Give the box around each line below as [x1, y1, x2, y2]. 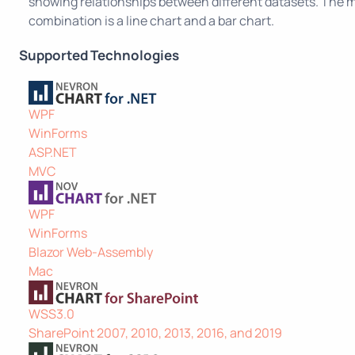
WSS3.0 [29, 304, 74, 323]
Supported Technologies [19, 45, 179, 64]
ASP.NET [29, 143, 77, 161]
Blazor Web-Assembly [29, 242, 153, 261]
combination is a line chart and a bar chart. [29, 11, 274, 29]
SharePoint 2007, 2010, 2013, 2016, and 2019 [29, 323, 282, 342]
